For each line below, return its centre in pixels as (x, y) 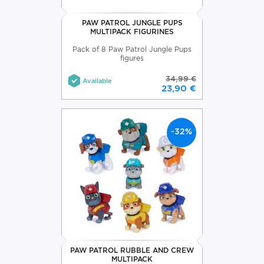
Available (97, 80)
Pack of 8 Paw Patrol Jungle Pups (132, 49)
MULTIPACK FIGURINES (132, 31)
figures (132, 58)
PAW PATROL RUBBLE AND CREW (132, 250)
